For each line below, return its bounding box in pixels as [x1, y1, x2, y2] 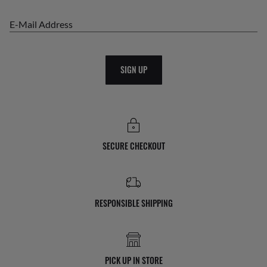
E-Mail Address [15, 18, 73, 30]
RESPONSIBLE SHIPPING [94, 196, 173, 209]
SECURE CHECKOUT [102, 139, 165, 152]
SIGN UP [120, 63, 147, 76]
